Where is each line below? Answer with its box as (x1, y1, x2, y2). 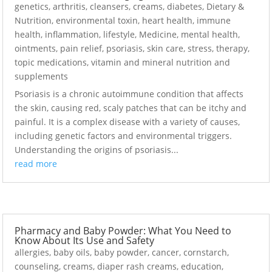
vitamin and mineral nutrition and (91, 56, 231, 69)
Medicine (139, 29, 177, 41)
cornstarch (183, 246, 228, 258)
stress (188, 42, 212, 55)
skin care (147, 42, 184, 55)
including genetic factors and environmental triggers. (15, 130, 233, 142)
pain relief (60, 42, 103, 55)
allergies (15, 246, 50, 258)
